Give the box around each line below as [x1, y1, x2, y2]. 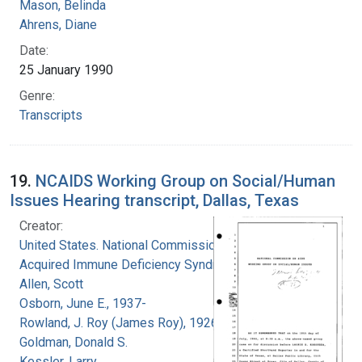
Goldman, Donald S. [19, 334, 128, 350]
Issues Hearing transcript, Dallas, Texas [10, 190, 299, 210]
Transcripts [19, 107, 82, 123]
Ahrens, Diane [19, 16, 97, 32]
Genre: [19, 87, 55, 103]
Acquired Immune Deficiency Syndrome [19, 256, 242, 272]
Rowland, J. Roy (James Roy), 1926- [19, 314, 223, 330]
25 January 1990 [19, 61, 113, 78]
